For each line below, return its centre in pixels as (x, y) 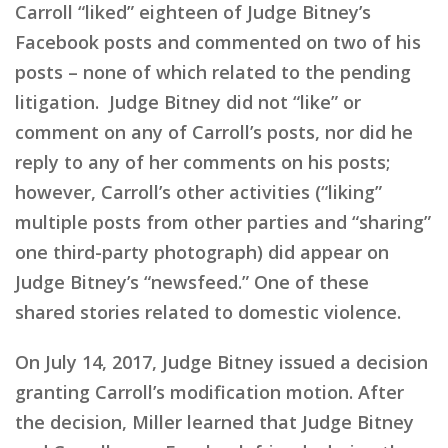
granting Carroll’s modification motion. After (209, 391)
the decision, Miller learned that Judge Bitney (214, 421)
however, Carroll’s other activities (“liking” (198, 191)
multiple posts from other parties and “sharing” (223, 221)
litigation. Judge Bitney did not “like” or (188, 101)
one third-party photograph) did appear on (202, 251)
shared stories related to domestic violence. (208, 311)
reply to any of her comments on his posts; (202, 161)
